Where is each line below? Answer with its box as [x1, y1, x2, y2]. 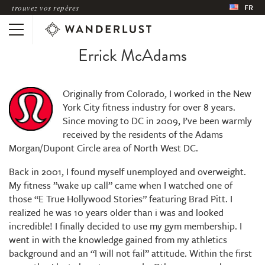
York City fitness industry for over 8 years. [63, 100, 235, 114]
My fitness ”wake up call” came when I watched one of [9, 178, 232, 192]
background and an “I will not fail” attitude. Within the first [9, 246, 252, 260]
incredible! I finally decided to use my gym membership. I [9, 219, 242, 233]
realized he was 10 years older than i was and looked [9, 205, 224, 219]
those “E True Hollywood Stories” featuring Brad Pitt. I [9, 192, 232, 206]
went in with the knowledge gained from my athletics [9, 232, 227, 247]
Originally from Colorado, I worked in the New [63, 86, 251, 101]
